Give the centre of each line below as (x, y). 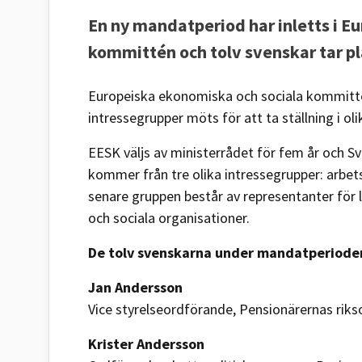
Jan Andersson (135, 287)
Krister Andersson (148, 344)
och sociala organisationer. (169, 218)
